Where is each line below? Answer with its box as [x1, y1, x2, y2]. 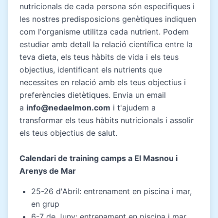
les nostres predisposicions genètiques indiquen [19, 14, 196, 24]
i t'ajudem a [110, 102, 156, 112]
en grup [31, 199, 59, 209]
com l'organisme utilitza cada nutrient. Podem [19, 26, 189, 36]
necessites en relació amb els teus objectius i [19, 77, 186, 87]
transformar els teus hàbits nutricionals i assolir [19, 115, 194, 125]
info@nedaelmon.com [26, 102, 110, 112]
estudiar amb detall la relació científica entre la [19, 39, 193, 49]
